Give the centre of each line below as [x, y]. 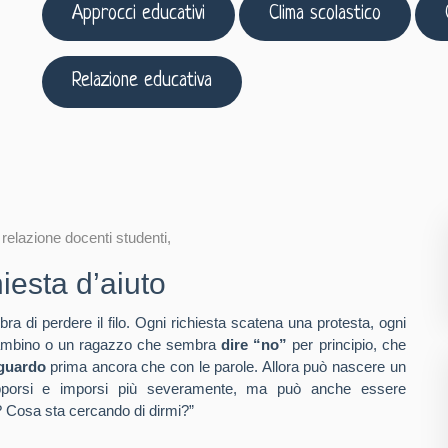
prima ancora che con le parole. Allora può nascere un [225, 366]
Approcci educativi [139, 14]
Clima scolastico [325, 14]
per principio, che [346, 344]
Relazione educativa [142, 81]
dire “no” [254, 344]
